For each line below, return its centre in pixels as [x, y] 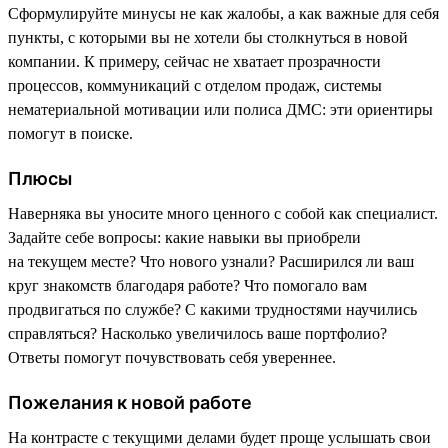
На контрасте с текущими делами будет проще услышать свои [219, 437]
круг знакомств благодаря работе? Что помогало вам [187, 285]
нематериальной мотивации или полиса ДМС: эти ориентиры [220, 109]
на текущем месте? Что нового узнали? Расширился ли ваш [211, 261]
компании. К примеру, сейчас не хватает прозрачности [194, 61]
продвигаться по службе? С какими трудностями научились [212, 309]
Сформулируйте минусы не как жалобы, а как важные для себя [223, 13]
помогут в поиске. [70, 133]
